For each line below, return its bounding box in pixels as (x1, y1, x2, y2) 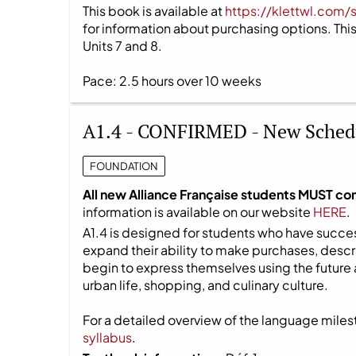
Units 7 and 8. (83, 37, 162, 54)
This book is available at (83, 2, 225, 19)
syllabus (83, 328, 132, 346)
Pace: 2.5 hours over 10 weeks (83, 72, 261, 89)
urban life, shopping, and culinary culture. (83, 276, 328, 293)
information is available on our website (83, 203, 313, 220)
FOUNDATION (90, 159, 158, 172)
